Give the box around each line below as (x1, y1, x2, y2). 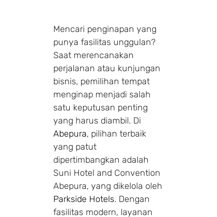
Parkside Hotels (53, 193, 114, 204)
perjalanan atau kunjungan (53, 62, 160, 74)
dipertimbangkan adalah (53, 154, 149, 165)
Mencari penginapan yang (53, 23, 156, 34)
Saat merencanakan (53, 49, 134, 61)
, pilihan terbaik (87, 128, 146, 139)
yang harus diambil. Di (53, 115, 141, 126)
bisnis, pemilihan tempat (53, 76, 150, 87)
